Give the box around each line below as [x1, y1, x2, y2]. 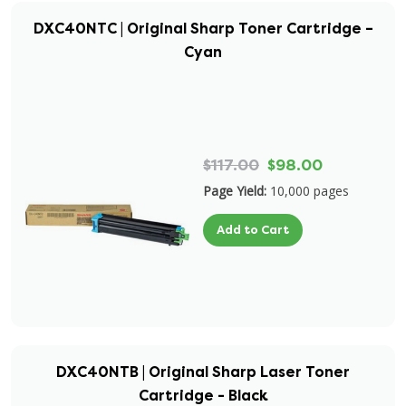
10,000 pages [270, 182, 349, 199]
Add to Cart [217, 222, 289, 237]
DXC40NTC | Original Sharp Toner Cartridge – [33, 19, 373, 38]
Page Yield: [203, 182, 266, 199]
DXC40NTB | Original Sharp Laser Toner [56, 362, 350, 382]
